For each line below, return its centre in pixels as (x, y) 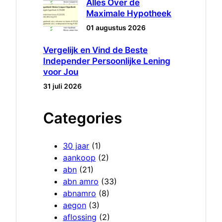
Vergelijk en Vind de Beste (95, 50)
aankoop (79, 158)
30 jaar (76, 146)
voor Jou (61, 72)
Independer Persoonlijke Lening (107, 61)
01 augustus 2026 (116, 28)
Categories (83, 118)
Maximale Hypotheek (129, 14)
